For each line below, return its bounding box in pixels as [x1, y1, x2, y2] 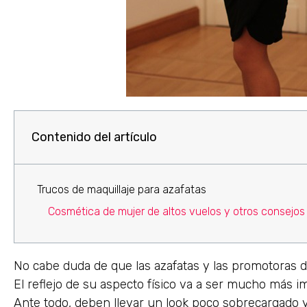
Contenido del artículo [32, 129, 157, 145]
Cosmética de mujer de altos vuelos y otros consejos [48, 204, 305, 218]
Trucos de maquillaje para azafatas [37, 182, 206, 196]
